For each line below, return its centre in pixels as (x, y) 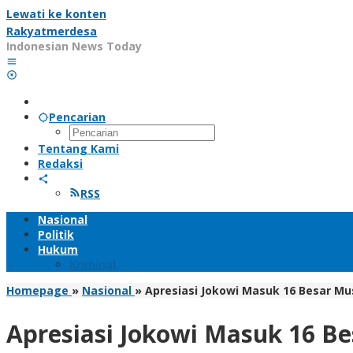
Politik (56, 234)
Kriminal (93, 264)
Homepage (37, 290)
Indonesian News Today (74, 46)
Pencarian (77, 117)
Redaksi (60, 163)
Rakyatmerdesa (52, 31)
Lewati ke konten (56, 14)
